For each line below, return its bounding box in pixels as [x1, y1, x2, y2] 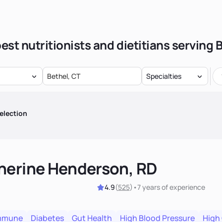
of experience [160, 182, 205, 192]
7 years [137, 182, 160, 192]
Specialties [146, 71, 181, 81]
